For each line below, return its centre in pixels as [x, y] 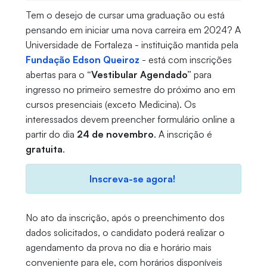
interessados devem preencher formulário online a [130, 119]
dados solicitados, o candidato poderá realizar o [125, 233]
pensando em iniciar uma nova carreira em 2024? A [133, 30]
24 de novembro [115, 134]
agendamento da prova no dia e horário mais [118, 248]
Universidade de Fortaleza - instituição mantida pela [132, 45]
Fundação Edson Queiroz [82, 60]
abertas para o [56, 75]
